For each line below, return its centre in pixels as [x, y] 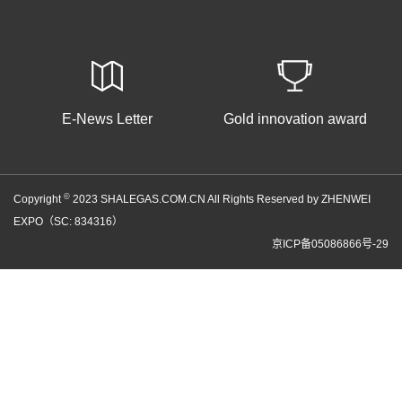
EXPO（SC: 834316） [68, 222]
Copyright [39, 199]
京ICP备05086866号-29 [330, 244]
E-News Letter [107, 119]
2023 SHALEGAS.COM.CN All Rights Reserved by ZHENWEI [220, 199]
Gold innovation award [295, 119]
